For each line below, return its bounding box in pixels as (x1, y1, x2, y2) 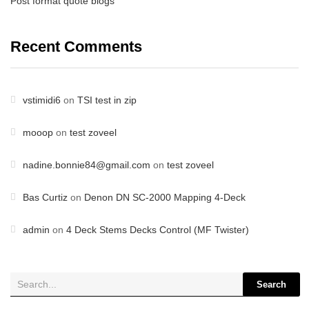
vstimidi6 (23, 94, 61, 106)
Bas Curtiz (23, 192, 68, 203)
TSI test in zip (77, 94, 137, 106)
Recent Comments (10, 38, 142, 55)
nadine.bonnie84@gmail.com (23, 159, 150, 170)
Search (257, 279, 286, 290)
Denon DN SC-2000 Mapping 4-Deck (84, 192, 246, 203)
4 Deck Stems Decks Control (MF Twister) (66, 224, 249, 235)
